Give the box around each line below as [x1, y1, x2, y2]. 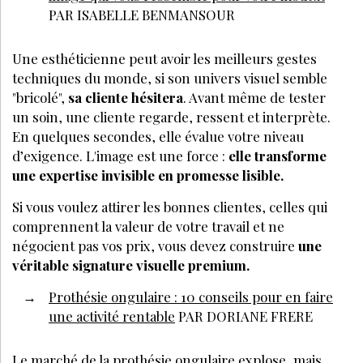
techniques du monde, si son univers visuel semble [12, 68, 327, 87]
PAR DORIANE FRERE [175, 306, 313, 325]
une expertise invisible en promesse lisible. [12, 165, 284, 184]
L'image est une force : [86, 146, 228, 164]
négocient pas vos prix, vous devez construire [12, 236, 298, 254]
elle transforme [228, 146, 327, 164]
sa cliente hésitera [65, 88, 183, 106]
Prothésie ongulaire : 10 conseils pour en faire [49, 287, 333, 305]
